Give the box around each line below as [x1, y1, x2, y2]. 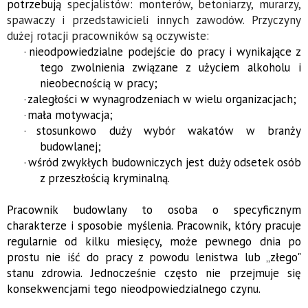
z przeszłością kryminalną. [40, 170, 170, 186]
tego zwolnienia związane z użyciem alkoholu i [40, 60, 301, 76]
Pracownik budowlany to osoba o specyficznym [7, 202, 301, 218]
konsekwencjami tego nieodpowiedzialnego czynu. [7, 281, 261, 297]
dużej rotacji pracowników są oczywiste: [7, 28, 209, 44]
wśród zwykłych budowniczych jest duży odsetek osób [27, 155, 302, 170]
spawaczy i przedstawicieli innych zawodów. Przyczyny [7, 12, 301, 28]
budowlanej [40, 139, 98, 155]
